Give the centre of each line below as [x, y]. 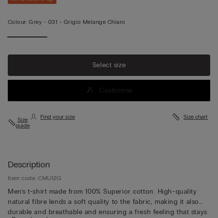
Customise [116, 90]
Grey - [38, 22]
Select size [109, 65]
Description [29, 164]
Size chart [196, 117]
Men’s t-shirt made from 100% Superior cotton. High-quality [102, 191]
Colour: [18, 22]
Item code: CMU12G [35, 178]
